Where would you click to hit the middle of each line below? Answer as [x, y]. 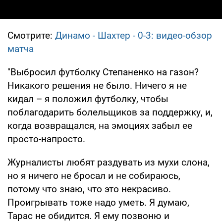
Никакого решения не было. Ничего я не [97, 85]
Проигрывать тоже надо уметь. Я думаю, [98, 202]
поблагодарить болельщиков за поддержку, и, [110, 112]
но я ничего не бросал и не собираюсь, [94, 175]
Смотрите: [31, 35]
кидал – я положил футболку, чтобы [88, 99]
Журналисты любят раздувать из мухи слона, [109, 162]
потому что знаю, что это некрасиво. [89, 189]
